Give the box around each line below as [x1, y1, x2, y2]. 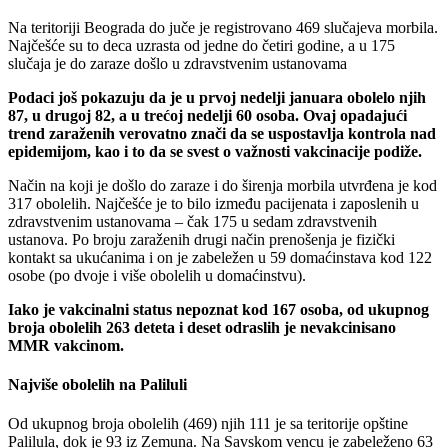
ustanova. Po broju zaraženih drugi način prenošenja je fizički [8, 230, 395, 248]
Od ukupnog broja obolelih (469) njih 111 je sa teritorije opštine [8, 415, 408, 433]
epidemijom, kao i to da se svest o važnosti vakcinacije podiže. [8, 142, 422, 160]
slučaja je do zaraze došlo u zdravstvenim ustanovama [8, 54, 347, 72]
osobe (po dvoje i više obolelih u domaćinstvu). [8, 266, 306, 284]
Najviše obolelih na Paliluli [8, 376, 187, 394]
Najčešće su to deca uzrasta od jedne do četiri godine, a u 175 [8, 36, 395, 54]
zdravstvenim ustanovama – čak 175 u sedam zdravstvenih [8, 212, 377, 230]
